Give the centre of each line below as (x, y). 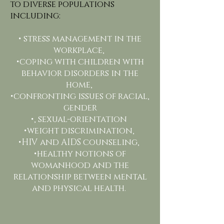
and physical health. (80, 188)
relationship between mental (80, 177)
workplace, (80, 50)
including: (35, 16)
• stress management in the (80, 39)
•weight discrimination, (80, 131)
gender (80, 108)
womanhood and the (80, 165)
